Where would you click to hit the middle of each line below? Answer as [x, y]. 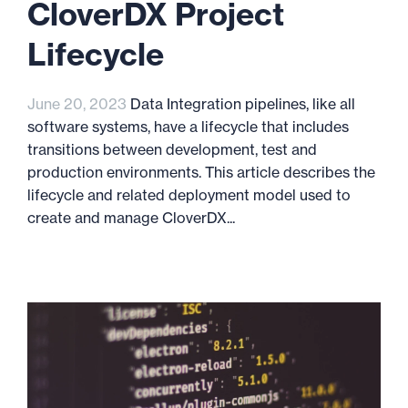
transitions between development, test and [172, 149]
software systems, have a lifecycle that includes [188, 127]
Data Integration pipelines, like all [241, 104]
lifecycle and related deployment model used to [189, 195]
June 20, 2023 [77, 104]
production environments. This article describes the [201, 172]
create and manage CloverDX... [131, 218]
